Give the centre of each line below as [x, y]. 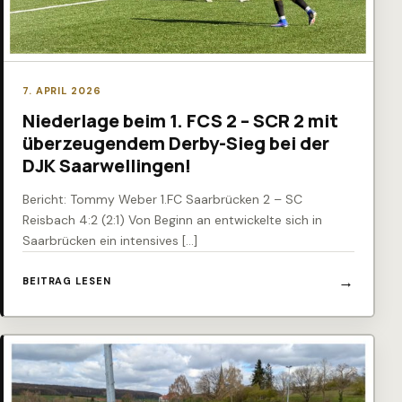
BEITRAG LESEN [67, 281]
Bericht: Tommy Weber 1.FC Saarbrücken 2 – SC [162, 199]
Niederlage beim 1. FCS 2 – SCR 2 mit [180, 120]
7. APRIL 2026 [62, 90]
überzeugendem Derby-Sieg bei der [176, 143]
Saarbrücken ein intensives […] [110, 240]
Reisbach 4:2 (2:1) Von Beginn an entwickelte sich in [172, 219]
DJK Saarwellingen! [107, 165]
